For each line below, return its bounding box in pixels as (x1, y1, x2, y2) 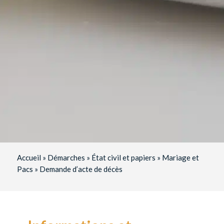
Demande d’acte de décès (39, 164, 122, 174)
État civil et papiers (91, 153, 155, 162)
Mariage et (161, 153, 199, 162)
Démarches (47, 153, 85, 162)
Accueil (16, 153, 41, 162)
